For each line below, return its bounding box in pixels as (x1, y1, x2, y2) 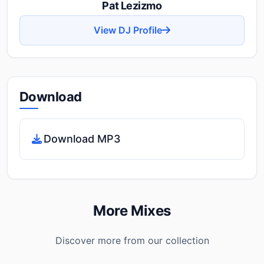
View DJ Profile (94, 24, 162, 36)
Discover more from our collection (55, 234, 209, 246)
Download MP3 (44, 132, 121, 145)
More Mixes (93, 202, 171, 219)
